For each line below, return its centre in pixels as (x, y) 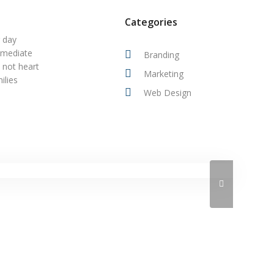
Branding (162, 55)
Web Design (168, 93)
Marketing (164, 74)
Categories (151, 22)
